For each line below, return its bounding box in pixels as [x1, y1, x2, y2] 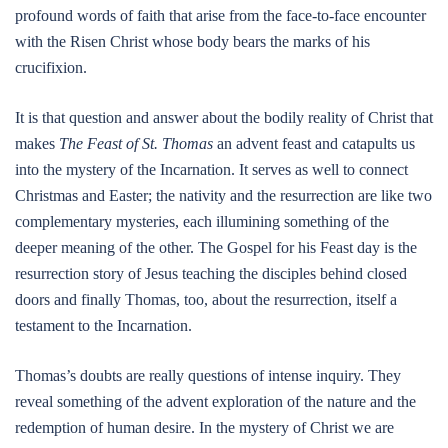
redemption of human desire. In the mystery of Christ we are [15, 419, 394, 436]
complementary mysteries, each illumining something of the [15, 213, 389, 230]
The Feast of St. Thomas [59, 135, 213, 152]
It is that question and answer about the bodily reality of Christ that [15, 109, 433, 126]
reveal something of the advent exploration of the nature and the [15, 393, 416, 410]
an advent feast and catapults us [213, 135, 415, 152]
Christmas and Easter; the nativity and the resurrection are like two [15, 187, 432, 204]
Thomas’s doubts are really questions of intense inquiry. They [15, 367, 401, 384]
